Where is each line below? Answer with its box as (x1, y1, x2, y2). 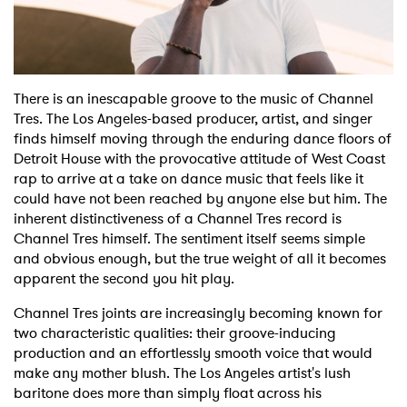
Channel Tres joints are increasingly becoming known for (14, 303, 382, 324)
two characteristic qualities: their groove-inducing (14, 323, 336, 344)
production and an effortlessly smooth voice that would (14, 342, 372, 364)
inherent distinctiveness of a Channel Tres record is (14, 208, 342, 230)
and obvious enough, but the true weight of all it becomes (14, 248, 386, 270)
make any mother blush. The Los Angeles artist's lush (14, 362, 351, 384)
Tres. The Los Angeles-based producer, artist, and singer (14, 108, 372, 130)
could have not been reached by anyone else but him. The (14, 188, 387, 210)
